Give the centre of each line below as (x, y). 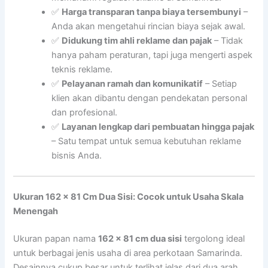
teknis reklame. (82, 70)
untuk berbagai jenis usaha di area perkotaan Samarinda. (128, 253)
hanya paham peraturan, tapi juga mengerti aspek (152, 55)
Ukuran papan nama (56, 239)
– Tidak (228, 41)
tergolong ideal (214, 239)
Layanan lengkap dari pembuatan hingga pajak (158, 127)
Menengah (36, 211)
